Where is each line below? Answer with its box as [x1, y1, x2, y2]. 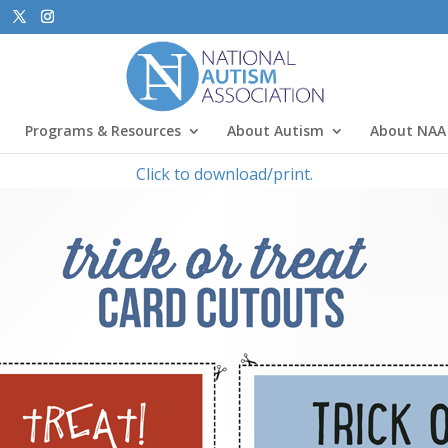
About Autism [227, 120, 324, 140]
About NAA [370, 120, 446, 140]
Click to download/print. [135, 163, 313, 185]
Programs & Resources [25, 120, 181, 140]
